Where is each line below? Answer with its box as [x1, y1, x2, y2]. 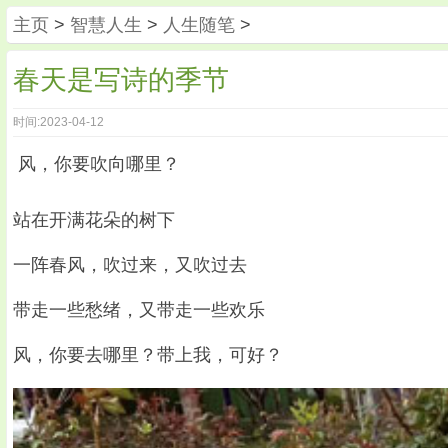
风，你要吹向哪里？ [13, 154, 180, 174]
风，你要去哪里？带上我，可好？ [13, 345, 283, 366]
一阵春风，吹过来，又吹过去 [13, 255, 247, 276]
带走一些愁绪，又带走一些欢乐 [13, 300, 265, 321]
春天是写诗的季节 [13, 65, 229, 95]
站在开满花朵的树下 [13, 210, 175, 231]
